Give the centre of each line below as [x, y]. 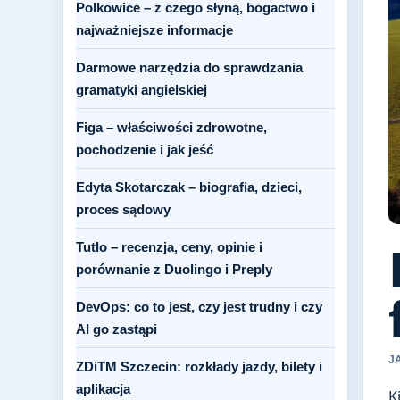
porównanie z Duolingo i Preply [174, 269]
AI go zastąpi [117, 329]
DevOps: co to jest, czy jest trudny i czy [199, 307]
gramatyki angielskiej [142, 90]
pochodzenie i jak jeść [145, 150]
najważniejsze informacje [154, 30]
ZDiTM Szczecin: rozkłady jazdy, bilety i [199, 367]
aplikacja [103, 389]
